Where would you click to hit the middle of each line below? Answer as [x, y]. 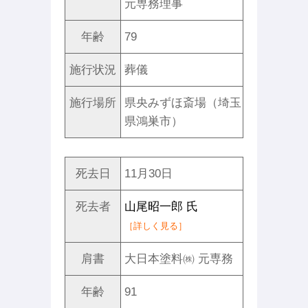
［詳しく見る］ [156, 226]
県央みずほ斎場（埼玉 [183, 103]
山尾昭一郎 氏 [161, 207]
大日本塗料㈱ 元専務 [179, 259]
